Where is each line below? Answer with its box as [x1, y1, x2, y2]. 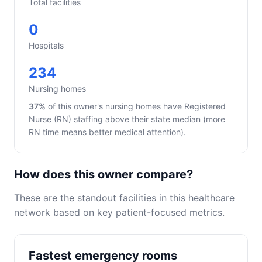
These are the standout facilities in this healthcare [14, 192, 235, 204]
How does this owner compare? [14, 167, 193, 181]
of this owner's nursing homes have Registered [46, 101, 226, 111]
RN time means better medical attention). [29, 127, 186, 137]
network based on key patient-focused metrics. [14, 206, 225, 218]
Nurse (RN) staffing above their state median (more [29, 114, 225, 124]
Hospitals [29, 40, 64, 50]
